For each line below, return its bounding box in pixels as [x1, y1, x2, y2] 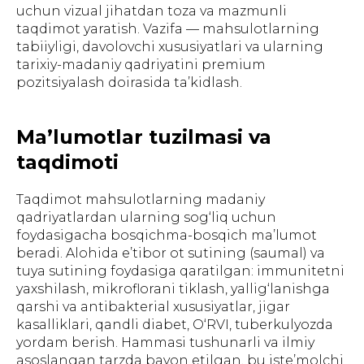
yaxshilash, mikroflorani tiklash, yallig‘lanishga [16, 280, 330, 297]
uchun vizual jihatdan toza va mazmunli [16, 2, 287, 19]
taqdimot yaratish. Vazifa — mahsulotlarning [16, 20, 319, 37]
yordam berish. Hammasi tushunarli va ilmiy [16, 334, 314, 350]
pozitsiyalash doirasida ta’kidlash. [16, 74, 242, 90]
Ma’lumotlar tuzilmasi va [16, 124, 271, 149]
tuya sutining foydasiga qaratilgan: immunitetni [16, 262, 344, 279]
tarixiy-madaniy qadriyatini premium [16, 56, 266, 72]
